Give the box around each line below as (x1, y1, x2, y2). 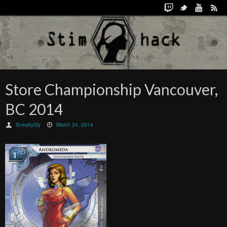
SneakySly (16, 121, 41, 128)
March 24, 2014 (56, 121, 94, 128)
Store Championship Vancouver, (5, 80, 218, 98)
